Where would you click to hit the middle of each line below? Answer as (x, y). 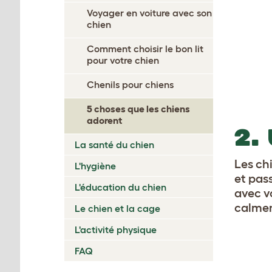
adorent (104, 120)
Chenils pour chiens (130, 84)
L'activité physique (116, 229)
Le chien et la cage (117, 208)
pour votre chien (123, 60)
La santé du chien (114, 144)
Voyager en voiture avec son (149, 13)
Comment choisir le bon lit (145, 49)
